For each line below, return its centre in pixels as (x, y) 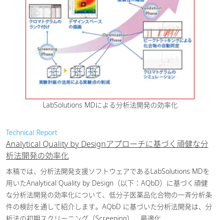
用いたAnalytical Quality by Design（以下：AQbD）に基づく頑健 (107, 183)
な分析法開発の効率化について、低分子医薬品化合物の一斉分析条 (109, 195)
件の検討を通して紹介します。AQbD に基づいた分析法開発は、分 (109, 207)
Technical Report (32, 133)
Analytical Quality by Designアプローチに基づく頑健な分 (107, 144)
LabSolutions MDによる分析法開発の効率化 (110, 105)
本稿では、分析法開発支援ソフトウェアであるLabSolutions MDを (108, 171)
